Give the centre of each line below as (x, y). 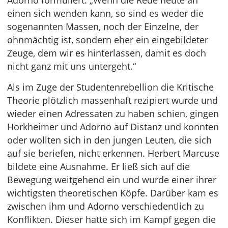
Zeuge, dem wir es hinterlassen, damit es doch (107, 53)
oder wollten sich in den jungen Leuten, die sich (109, 140)
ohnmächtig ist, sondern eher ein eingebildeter (108, 40)
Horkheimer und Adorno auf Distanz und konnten (113, 127)
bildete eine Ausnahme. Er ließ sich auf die (98, 167)
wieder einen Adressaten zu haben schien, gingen (113, 114)
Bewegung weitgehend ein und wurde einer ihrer (112, 180)
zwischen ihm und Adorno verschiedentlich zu (106, 206)
